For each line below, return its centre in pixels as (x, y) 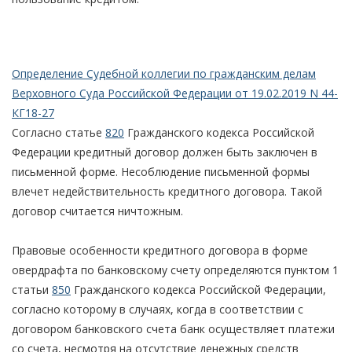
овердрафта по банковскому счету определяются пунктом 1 (175, 269)
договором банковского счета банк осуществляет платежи (173, 328)
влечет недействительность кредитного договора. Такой (167, 191)
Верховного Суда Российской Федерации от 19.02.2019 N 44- (175, 93)
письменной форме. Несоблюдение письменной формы (161, 171)
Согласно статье (59, 132)
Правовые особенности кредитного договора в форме (160, 250)
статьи (32, 289)
